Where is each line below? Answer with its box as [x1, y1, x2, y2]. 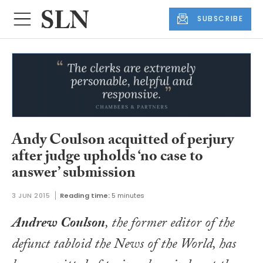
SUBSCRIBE [197, 14, 244, 24]
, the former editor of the [105, 212, 234, 237]
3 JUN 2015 [12, 190, 50, 200]
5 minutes [111, 190, 144, 200]
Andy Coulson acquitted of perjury [12, 129, 234, 155]
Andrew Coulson [12, 212, 105, 237]
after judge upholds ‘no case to [12, 145, 203, 171]
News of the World [114, 233, 213, 258]
